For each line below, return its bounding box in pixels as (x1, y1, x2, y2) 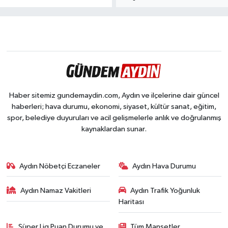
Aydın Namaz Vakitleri (20, 187, 92, 194)
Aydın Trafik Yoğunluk (130, 187, 200, 194)
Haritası (118, 198, 144, 206)
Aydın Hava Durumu (132, 162, 196, 170)
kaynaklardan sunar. (81, 125, 147, 133)
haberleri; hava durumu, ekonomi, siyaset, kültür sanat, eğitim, (12, 102, 216, 110)
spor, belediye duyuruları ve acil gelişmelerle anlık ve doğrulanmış (7, 113, 221, 122)
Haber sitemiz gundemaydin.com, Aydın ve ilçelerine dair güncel (9, 91, 219, 99)
